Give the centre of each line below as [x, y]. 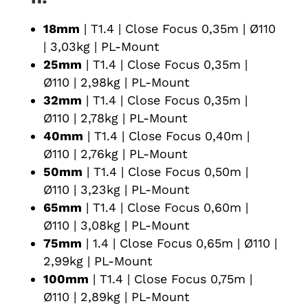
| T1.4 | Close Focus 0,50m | [165, 171]
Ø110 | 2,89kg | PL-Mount [116, 296]
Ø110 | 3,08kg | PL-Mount [116, 225]
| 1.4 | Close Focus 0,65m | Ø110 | [179, 243]
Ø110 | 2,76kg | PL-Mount [115, 153]
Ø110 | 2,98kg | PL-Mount [116, 82]
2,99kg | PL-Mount [98, 261]
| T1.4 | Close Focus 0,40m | [166, 135]
